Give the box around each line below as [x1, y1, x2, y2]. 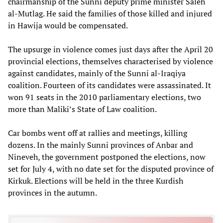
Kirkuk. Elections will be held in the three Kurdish [8, 175, 183, 186]
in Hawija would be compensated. [8, 19, 128, 31]
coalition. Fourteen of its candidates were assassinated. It [8, 79, 211, 91]
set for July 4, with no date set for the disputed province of [8, 163, 214, 174]
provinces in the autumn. [8, 187, 97, 198]
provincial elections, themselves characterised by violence [8, 55, 213, 67]
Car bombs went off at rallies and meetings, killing [8, 127, 187, 138]
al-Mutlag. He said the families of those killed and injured [8, 7, 212, 19]
